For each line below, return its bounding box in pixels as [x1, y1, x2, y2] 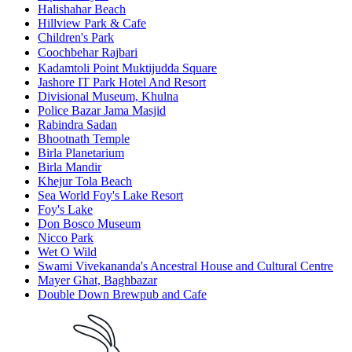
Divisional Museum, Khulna [38, 90, 178, 104]
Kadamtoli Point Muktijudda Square [38, 61, 217, 75]
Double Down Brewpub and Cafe [38, 288, 207, 302]
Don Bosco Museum [38, 217, 141, 231]
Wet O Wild [38, 245, 97, 259]
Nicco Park [38, 231, 93, 245]
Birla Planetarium [38, 146, 124, 160]
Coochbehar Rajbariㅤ [38, 46, 137, 60]
